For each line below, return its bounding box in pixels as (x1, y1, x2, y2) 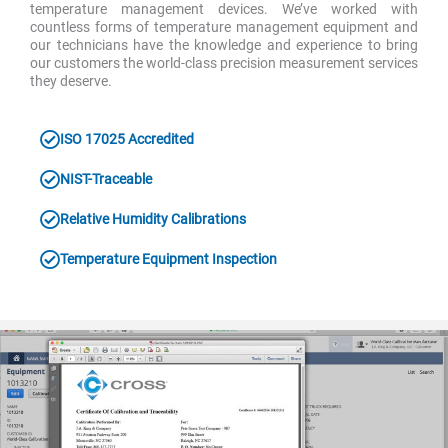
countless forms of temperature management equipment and (30, 18, 418, 35)
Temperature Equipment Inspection (60, 250, 277, 267)
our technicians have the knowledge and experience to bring (30, 36, 418, 53)
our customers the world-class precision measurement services (30, 54, 418, 71)
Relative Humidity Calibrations (60, 210, 246, 227)
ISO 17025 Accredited (60, 130, 194, 147)
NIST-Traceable (60, 170, 152, 187)
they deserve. (30, 72, 112, 89)
